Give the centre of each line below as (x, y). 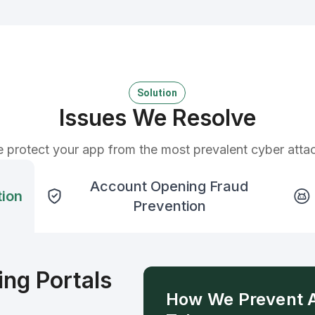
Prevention (169, 206)
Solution (157, 92)
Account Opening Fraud (169, 186)
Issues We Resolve (157, 117)
